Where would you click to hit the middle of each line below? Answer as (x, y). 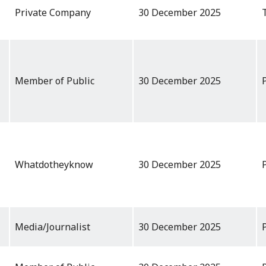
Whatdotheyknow (54, 165)
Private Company (53, 13)
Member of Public (55, 81)
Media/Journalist (53, 227)
